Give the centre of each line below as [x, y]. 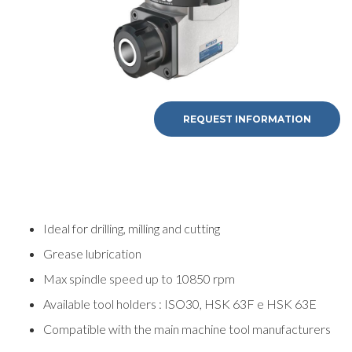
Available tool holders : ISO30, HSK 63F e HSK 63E [180, 303]
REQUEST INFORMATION [247, 119]
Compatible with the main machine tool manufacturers [187, 328]
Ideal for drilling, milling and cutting [132, 228]
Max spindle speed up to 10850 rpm [139, 278]
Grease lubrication [92, 253]
